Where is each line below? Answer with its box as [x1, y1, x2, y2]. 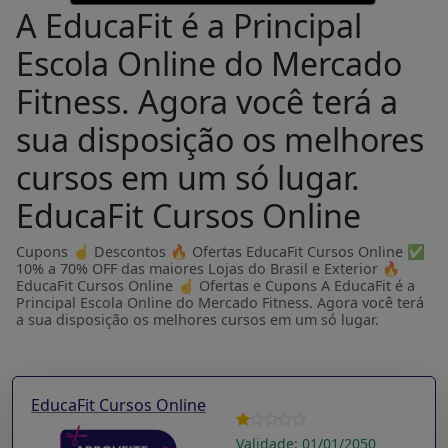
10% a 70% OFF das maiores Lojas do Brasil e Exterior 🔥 [16, 258, 400, 278]
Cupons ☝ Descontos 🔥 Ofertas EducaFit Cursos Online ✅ [16, 241, 425, 261]
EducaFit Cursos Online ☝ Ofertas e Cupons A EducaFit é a [16, 275, 415, 295]
